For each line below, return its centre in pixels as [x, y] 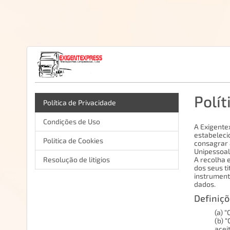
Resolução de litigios [76, 159]
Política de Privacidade [80, 102]
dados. [205, 184]
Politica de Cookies [73, 140]
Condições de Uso [72, 121]
